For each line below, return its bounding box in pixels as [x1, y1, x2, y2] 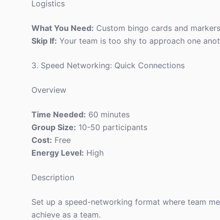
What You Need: [31, 23, 94, 33]
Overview [31, 85, 66, 95]
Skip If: [31, 36, 57, 46]
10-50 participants [76, 122, 147, 132]
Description [31, 172, 74, 182]
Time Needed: [31, 110, 86, 119]
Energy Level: [31, 148, 84, 158]
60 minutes [86, 110, 130, 119]
